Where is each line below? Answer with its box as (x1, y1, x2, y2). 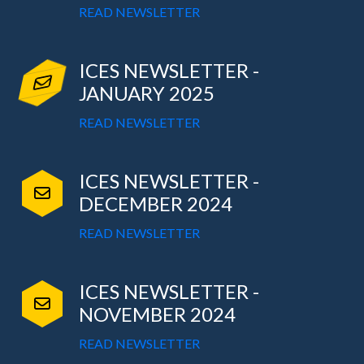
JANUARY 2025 (78, 81, 214, 106)
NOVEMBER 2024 (78, 302, 236, 327)
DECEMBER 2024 (78, 192, 232, 216)
